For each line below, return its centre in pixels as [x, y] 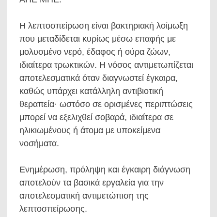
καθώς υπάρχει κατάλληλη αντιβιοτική [91, 91]
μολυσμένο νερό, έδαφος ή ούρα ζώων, [95, 52]
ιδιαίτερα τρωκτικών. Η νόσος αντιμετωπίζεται [106, 65]
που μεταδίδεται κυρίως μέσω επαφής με [98, 39]
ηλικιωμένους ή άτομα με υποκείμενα [90, 131]
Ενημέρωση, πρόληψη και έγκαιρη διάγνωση [105, 170]
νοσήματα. [39, 144]
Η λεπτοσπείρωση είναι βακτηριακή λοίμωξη [104, 26]
